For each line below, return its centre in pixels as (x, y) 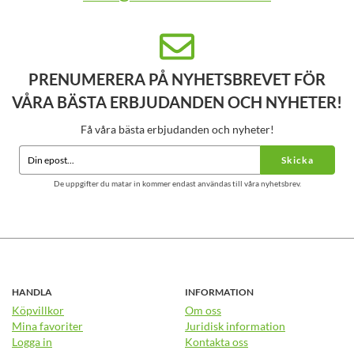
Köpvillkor (38, 310)
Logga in (32, 341)
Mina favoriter (47, 326)
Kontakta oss (217, 341)
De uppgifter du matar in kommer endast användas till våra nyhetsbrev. (177, 183)
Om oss (203, 310)
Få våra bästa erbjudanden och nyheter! (177, 129)
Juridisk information (235, 326)
